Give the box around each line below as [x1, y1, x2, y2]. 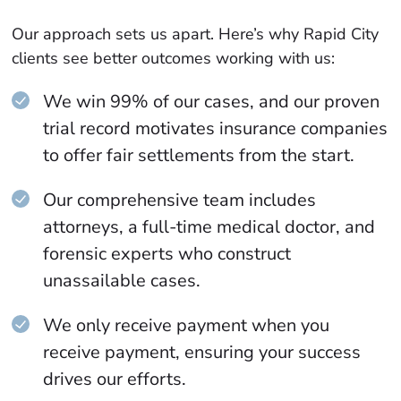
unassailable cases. [43, 268, 201, 293]
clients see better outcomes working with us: [12, 47, 336, 69]
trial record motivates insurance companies [43, 115, 388, 141]
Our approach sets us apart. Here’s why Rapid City [12, 22, 380, 45]
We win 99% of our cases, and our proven [43, 89, 380, 114]
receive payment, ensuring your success [43, 339, 362, 364]
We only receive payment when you [43, 312, 330, 337]
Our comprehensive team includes [43, 187, 317, 212]
